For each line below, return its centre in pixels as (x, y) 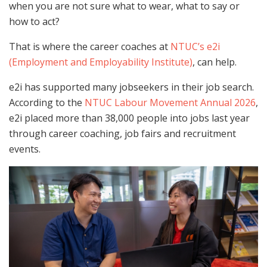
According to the (47, 103)
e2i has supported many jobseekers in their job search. (131, 87)
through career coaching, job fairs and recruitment (122, 134)
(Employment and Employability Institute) (101, 62)
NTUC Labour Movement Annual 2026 (170, 103)
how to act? (34, 22)
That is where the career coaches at (90, 47)
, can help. (215, 62)
